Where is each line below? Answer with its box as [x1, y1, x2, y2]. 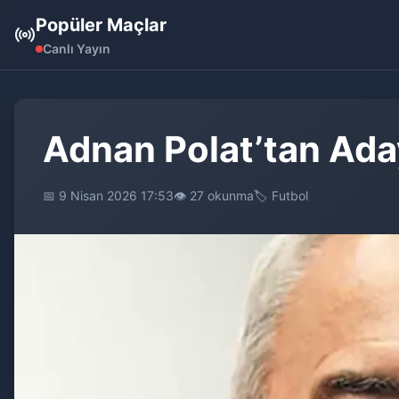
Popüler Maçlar [36, 14, 167, 36]
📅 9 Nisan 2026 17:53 [43, 188, 174, 203]
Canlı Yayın [43, 41, 110, 56]
